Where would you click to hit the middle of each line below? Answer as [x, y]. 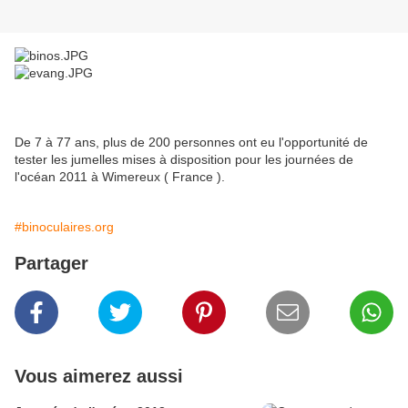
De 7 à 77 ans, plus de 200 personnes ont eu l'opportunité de [191, 143]
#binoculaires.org [64, 227]
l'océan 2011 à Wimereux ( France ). [120, 177]
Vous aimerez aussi [99, 377]
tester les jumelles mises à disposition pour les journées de [184, 160]
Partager [51, 264]
